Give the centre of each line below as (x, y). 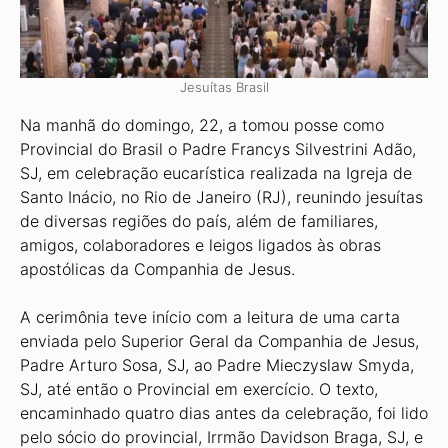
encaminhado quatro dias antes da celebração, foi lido (224, 413)
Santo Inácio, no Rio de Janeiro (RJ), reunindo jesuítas (221, 197)
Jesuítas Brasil (224, 87)
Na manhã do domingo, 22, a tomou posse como (202, 125)
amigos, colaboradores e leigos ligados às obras (200, 245)
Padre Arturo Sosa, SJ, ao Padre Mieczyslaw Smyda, (217, 365)
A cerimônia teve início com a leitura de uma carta (210, 317)
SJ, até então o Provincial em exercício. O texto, (199, 389)
